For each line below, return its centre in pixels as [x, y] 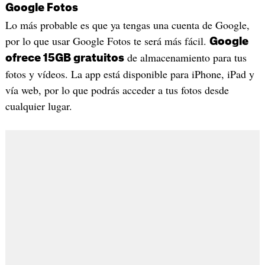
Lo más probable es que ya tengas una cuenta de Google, [127, 25]
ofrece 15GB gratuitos [64, 58]
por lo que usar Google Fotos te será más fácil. [107, 41]
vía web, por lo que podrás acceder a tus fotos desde [117, 90]
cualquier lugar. [38, 106]
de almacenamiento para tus [185, 57]
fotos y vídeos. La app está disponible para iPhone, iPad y [130, 74]
